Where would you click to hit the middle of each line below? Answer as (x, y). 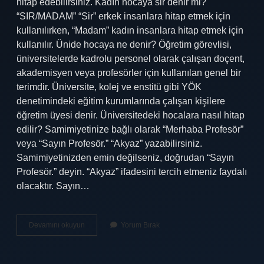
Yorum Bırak (140, 225)
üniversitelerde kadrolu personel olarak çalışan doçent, (131, 59)
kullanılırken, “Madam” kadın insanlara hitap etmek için (130, 30)
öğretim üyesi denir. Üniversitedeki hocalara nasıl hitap (131, 115)
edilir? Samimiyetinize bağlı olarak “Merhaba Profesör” (130, 129)
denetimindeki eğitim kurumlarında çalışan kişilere (121, 101)
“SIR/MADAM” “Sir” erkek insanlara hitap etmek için (123, 16)
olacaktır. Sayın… (53, 186)
